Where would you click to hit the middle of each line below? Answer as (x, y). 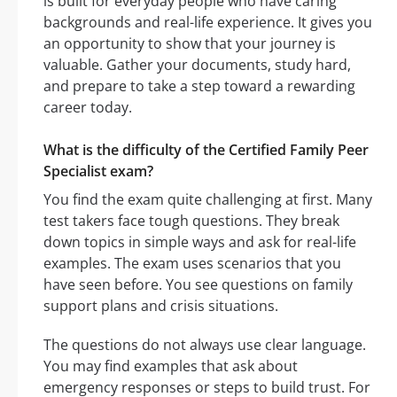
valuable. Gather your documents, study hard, (197, 65)
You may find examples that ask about (171, 366)
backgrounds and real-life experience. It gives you (208, 23)
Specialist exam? (98, 171)
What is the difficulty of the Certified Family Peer (206, 150)
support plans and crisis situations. (161, 306)
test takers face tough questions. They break (191, 221)
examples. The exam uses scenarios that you (192, 264)
